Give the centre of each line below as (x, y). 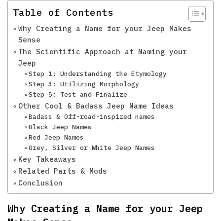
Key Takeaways (47, 159)
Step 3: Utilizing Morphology (84, 84)
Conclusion (40, 183)
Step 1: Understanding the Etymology (98, 74)
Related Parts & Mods (62, 171)
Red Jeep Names (56, 137)
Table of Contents (63, 12)
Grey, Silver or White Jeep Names (92, 147)
